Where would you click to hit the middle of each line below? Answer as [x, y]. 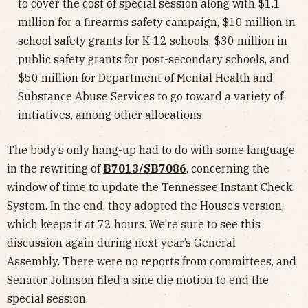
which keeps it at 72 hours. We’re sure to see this [134, 224]
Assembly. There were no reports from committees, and [152, 262]
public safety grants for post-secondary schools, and [154, 59]
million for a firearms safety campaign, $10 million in [157, 22]
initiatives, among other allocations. [111, 115]
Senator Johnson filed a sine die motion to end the [138, 280]
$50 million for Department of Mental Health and [145, 78]
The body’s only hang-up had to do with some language [151, 150]
